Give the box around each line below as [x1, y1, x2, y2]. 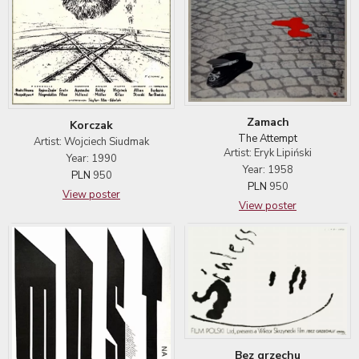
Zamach [246, 114, 289, 130]
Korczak [70, 118, 113, 134]
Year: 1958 [242, 162, 293, 177]
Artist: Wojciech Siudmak [34, 135, 149, 150]
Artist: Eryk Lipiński [224, 145, 312, 160]
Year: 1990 [66, 151, 117, 167]
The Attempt [238, 131, 297, 146]
